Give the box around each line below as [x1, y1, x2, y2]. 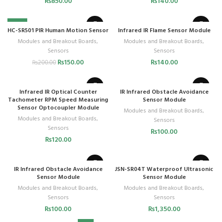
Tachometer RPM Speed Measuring [8, 95, 108, 105]
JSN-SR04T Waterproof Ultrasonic [115, 164, 213, 174]
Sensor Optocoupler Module [17, 103, 99, 113]
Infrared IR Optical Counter [19, 87, 97, 97]
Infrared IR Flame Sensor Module [117, 25, 211, 36]
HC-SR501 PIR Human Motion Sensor [7, 25, 109, 36]
